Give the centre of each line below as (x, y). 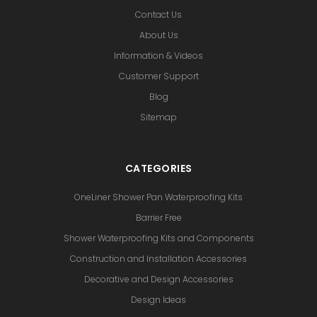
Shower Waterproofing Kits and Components (158, 238)
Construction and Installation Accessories (158, 258)
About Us (158, 35)
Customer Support (158, 76)
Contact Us (158, 14)
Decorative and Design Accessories (158, 279)
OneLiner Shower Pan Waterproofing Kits (158, 197)
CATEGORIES (158, 168)
